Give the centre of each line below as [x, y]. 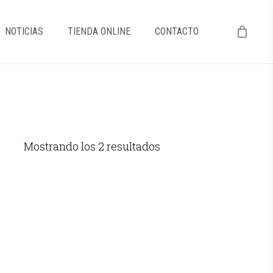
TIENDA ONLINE [99, 31]
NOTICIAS [24, 31]
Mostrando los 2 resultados [92, 146]
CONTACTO [177, 31]
